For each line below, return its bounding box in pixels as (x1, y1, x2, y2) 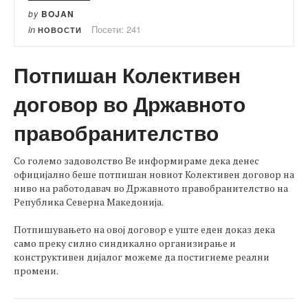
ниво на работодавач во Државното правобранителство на (14, 181, 288, 195)
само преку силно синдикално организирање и (14, 236, 236, 250)
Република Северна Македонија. (14, 195, 164, 208)
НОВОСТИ (38, 24, 82, 35)
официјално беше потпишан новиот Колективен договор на (14, 167, 294, 181)
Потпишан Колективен (14, 59, 241, 89)
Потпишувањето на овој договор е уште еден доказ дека (14, 222, 275, 236)
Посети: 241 (91, 22, 141, 36)
